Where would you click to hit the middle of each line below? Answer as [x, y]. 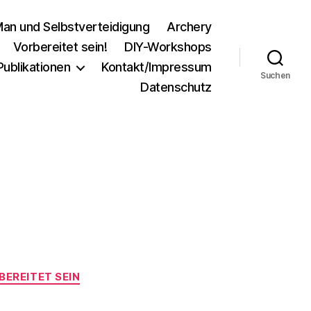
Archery [189, 27]
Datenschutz [176, 87]
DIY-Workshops [168, 47]
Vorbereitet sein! [60, 47]
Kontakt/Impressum [157, 67]
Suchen [275, 75]
